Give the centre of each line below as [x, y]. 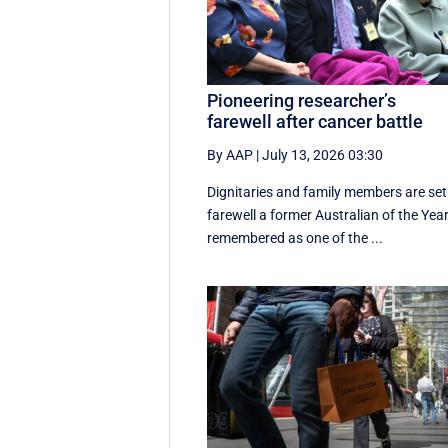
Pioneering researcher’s [302, 101]
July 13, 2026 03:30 [323, 155]
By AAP [230, 155]
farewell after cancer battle [315, 122]
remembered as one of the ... [295, 238]
